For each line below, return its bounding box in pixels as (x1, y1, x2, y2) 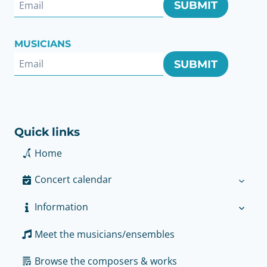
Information (34, 200, 88, 214)
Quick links (14, 124, 80, 139)
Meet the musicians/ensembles (34, 227, 175, 241)
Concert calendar (34, 173, 112, 187)
